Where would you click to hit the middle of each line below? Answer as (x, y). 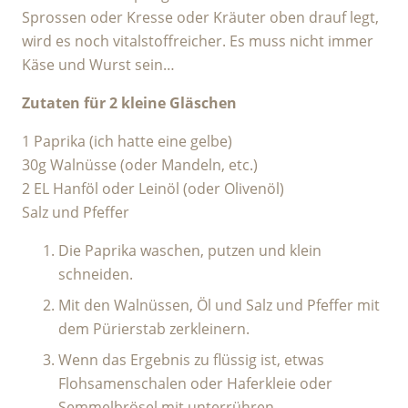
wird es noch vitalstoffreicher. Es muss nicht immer (198, 41)
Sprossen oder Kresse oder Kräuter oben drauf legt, (200, 17)
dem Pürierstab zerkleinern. (154, 329)
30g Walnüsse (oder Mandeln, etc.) (140, 165)
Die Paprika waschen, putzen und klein (190, 250)
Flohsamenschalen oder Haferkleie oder (195, 383)
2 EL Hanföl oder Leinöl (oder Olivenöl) (153, 189)
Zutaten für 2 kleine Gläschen (129, 103)
